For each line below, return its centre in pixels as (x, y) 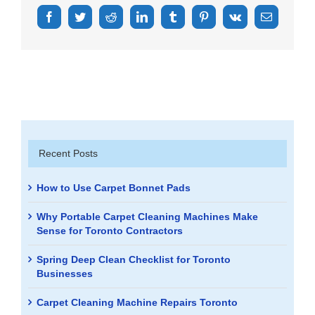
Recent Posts (68, 154)
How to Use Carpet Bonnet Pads (114, 187)
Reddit (124, 21)
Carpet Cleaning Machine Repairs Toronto (137, 302)
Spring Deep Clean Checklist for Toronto (134, 259)
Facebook (70, 21)
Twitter (95, 21)
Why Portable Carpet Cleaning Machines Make (147, 216)
